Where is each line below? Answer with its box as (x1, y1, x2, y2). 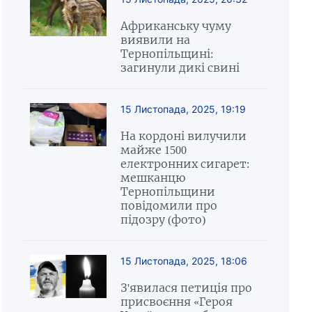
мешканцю (120, 171, 185, 185)
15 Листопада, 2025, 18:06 (120, 255, 247, 267)
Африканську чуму (120, 19, 231, 33)
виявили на (120, 33, 190, 47)
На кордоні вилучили (120, 129, 247, 143)
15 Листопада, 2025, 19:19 (120, 103, 246, 115)
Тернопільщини (120, 185, 215, 198)
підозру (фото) (120, 212, 205, 226)
